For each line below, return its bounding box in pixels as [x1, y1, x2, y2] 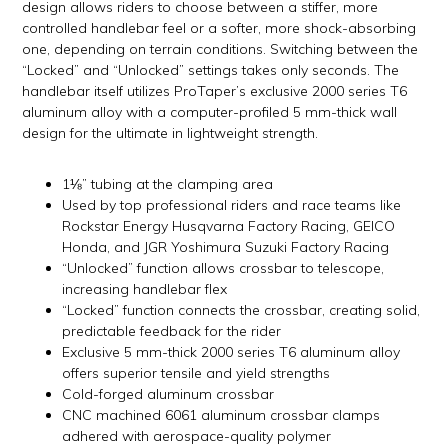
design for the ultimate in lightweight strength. [22, 123, 319, 142]
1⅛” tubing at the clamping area [62, 174, 274, 193]
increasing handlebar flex [62, 279, 228, 298]
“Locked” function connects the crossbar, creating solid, [62, 300, 421, 319]
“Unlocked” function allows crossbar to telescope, [62, 258, 385, 277]
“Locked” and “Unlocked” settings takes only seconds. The [22, 60, 400, 79]
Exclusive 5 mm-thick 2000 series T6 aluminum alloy [62, 342, 401, 361]
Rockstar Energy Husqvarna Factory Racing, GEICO [62, 216, 396, 235]
